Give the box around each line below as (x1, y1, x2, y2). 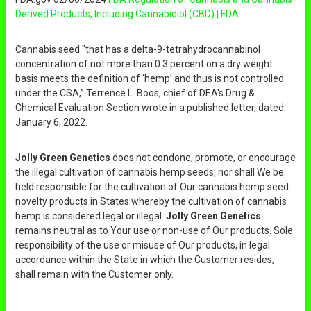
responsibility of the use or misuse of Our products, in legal (15, 239, 270, 251)
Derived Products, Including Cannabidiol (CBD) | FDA (15, 8, 239, 19)
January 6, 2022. (15, 116, 87, 128)
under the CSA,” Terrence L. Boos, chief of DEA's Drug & (15, 87, 255, 99)
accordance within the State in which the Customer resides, (15, 253, 274, 265)
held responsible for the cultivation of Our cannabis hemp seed (15, 180, 289, 192)
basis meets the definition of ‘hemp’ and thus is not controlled (15, 72, 284, 84)
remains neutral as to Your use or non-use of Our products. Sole (15, 224, 293, 236)
